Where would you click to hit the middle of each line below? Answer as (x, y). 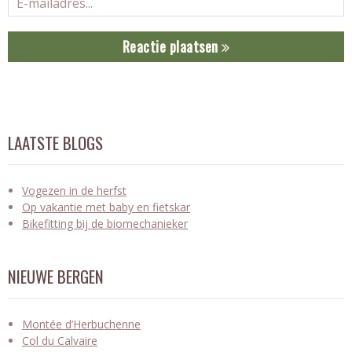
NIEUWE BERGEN (56, 277)
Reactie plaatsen (172, 47)
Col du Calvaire (60, 341)
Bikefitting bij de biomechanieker (105, 224)
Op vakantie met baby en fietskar (106, 207)
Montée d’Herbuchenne (81, 324)
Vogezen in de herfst (74, 191)
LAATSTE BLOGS (55, 143)
